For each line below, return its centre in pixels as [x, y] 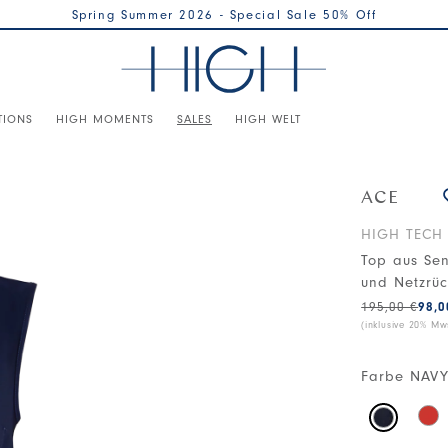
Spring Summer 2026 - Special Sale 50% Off [224, 14]
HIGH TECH [402, 234]
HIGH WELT [268, 118]
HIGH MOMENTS [105, 118]
